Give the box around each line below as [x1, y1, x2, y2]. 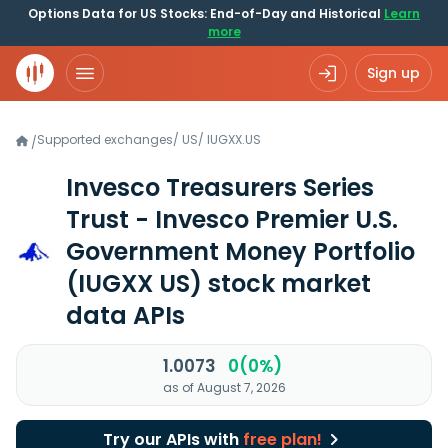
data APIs [66, 299, 185, 332]
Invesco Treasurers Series [66, 171, 374, 204]
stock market [202, 267, 371, 300]
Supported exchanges [37, 131, 173, 148]
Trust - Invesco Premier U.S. [66, 203, 398, 236]
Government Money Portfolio [66, 235, 415, 268]
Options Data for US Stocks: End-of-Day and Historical [28, 5, 384, 22]
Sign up [367, 63, 420, 83]
